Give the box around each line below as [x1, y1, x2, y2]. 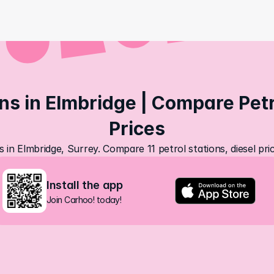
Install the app [46, 178, 123, 191]
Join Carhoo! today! [46, 194, 122, 205]
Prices [109, 117, 165, 139]
